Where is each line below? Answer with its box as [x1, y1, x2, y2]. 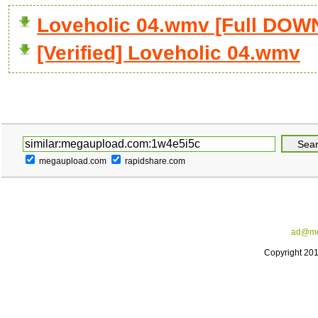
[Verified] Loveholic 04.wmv [37, 42, 300, 64]
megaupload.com [39, 156, 106, 166]
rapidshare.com [125, 156, 185, 166]
